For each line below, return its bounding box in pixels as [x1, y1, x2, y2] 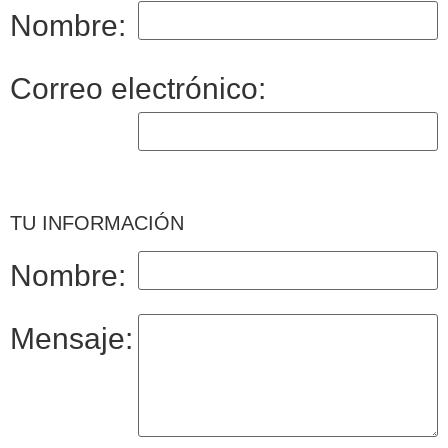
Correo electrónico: [10, 72, 266, 106]
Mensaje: [10, 322, 133, 356]
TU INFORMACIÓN [10, 212, 184, 235]
